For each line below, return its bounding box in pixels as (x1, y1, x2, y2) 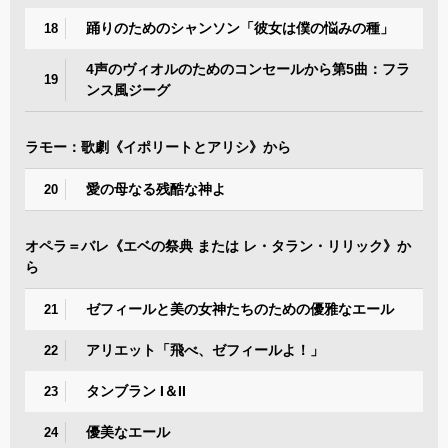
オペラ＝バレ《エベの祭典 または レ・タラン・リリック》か (25, 237, 411, 254)
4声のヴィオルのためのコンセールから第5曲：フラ (86, 60, 410, 77)
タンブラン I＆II (86, 382, 186, 399)
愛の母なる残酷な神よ (86, 180, 226, 197)
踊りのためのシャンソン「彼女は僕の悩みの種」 (86, 19, 394, 36)
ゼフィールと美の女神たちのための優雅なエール (86, 300, 394, 317)
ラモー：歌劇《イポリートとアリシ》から (25, 138, 291, 155)
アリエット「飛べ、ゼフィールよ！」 (86, 341, 324, 358)
